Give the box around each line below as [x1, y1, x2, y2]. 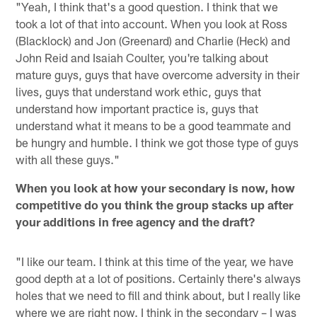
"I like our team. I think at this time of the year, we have [16, 253, 294, 268]
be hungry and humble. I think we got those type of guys [16, 134, 299, 149]
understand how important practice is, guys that [16, 100, 259, 115]
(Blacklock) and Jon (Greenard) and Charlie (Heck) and [16, 33, 291, 47]
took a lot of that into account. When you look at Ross [16, 16, 288, 30]
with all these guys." [16, 151, 120, 166]
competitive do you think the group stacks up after [16, 197, 294, 212]
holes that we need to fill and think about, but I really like [16, 287, 301, 302]
